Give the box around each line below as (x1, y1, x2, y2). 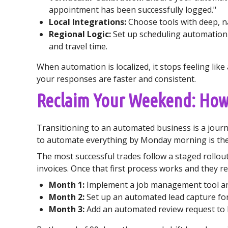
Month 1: (49, 179, 84, 190)
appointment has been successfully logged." (49, 4, 216, 15)
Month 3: (49, 204, 84, 215)
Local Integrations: (49, 16, 126, 27)
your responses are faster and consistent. (37, 73, 196, 84)
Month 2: (49, 191, 84, 203)
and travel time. (49, 41, 107, 52)
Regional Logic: (49, 28, 111, 40)
